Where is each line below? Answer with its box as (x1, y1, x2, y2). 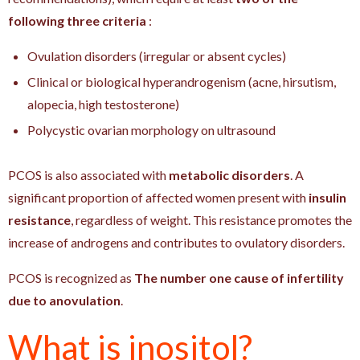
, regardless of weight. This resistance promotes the (71, 211, 352, 227)
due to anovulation (8, 292, 121, 308)
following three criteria (8, 12, 146, 28)
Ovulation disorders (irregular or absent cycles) (27, 47, 286, 63)
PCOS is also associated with (8, 166, 169, 182)
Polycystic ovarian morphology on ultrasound (27, 121, 276, 137)
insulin (309, 189, 346, 205)
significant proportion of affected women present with (8, 189, 309, 205)
